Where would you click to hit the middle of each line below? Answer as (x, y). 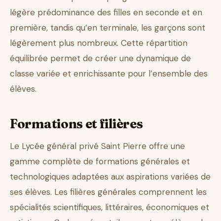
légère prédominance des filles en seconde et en (106, 13)
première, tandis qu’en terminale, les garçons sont (108, 28)
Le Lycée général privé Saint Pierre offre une (97, 146)
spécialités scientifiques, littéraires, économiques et (110, 207)
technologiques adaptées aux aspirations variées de (110, 177)
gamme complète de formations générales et (100, 162)
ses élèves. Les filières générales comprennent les (108, 192)
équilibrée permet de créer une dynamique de (100, 58)
